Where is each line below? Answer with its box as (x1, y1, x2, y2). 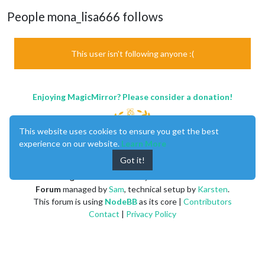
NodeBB (105, 196, 137, 206)
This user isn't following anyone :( (71, 48, 194, 59)
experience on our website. (19, 138, 121, 148)
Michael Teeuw (150, 171, 206, 182)
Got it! (120, 155, 145, 165)
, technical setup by (124, 183, 198, 194)
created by (106, 171, 150, 182)
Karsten (198, 183, 228, 194)
